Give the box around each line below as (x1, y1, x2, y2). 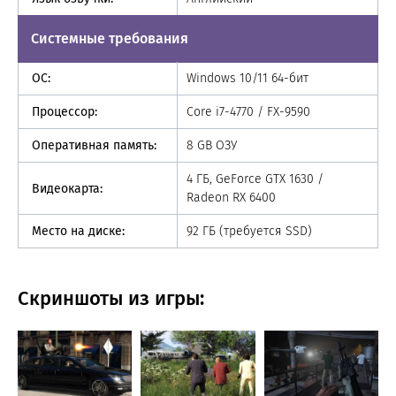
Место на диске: (32, 224, 125, 239)
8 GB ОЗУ (187, 138, 237, 153)
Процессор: (32, 104, 97, 119)
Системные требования (31, 30, 188, 47)
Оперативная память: (32, 138, 156, 153)
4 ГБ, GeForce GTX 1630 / (187, 171, 324, 187)
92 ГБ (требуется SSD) (187, 224, 312, 239)
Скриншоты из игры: (18, 286, 204, 310)
